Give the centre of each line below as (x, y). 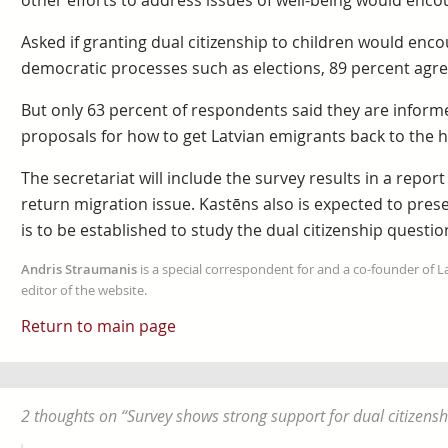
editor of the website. (83, 290)
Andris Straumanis (78, 269)
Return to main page (98, 326)
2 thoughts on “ (73, 416)
